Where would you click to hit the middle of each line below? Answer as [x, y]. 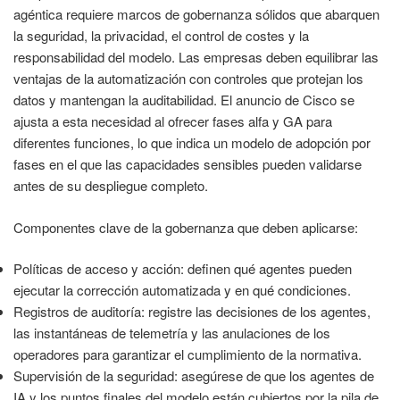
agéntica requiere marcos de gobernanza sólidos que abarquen [196, 14]
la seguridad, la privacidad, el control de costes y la [161, 36]
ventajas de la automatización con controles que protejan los [188, 79]
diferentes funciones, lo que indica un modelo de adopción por [192, 143]
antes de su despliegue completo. [111, 186]
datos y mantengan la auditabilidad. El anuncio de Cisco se [184, 100]
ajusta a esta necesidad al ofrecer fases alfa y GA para [173, 121]
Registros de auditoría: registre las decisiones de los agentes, [192, 312]
